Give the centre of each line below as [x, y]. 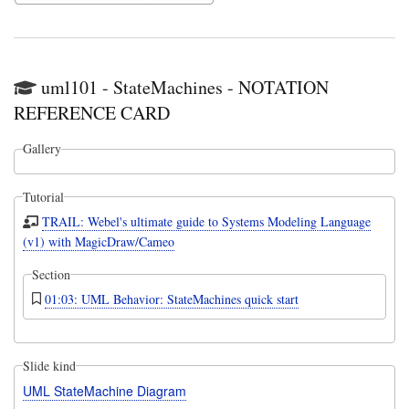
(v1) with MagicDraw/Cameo [98, 241]
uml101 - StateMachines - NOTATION [185, 88]
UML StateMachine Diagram [104, 390]
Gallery [42, 149]
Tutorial [43, 196]
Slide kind [49, 365]
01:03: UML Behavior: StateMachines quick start [172, 299]
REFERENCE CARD [92, 113]
